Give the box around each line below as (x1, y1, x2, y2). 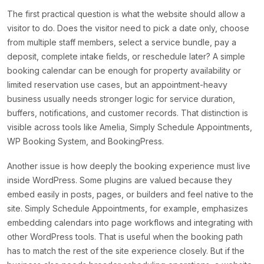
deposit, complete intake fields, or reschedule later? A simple (7, 51, 245, 62)
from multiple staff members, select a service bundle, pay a (7, 37, 236, 48)
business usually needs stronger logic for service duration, (7, 94, 235, 104)
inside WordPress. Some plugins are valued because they (7, 175, 232, 186)
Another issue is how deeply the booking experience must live (7, 161, 250, 171)
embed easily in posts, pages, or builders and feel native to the (7, 189, 253, 200)
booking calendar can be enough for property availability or (7, 65, 241, 76)
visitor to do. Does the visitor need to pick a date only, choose (7, 23, 249, 34)
